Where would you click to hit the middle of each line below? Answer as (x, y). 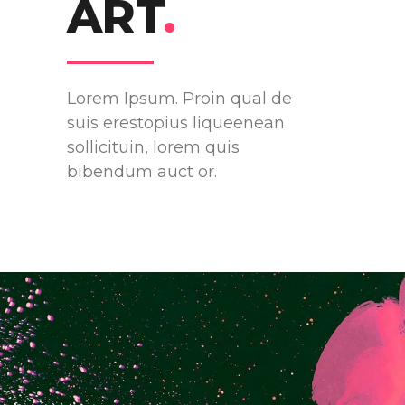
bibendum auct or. (142, 172)
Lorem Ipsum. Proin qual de (179, 99)
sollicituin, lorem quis (153, 147)
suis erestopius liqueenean (176, 123)
